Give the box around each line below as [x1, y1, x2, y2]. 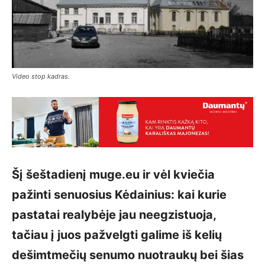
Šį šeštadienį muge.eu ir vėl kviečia [12, 167, 215, 182]
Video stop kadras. [12, 72, 70, 80]
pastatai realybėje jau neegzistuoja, [12, 207, 216, 222]
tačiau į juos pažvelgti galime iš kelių [12, 227, 222, 242]
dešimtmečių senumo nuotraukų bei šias [12, 247, 244, 262]
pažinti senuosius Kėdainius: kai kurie [12, 187, 227, 202]
